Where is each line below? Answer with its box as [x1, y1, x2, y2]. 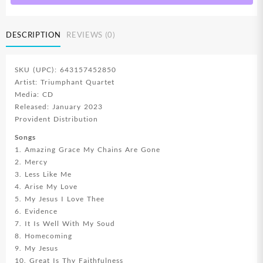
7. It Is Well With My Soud [15, 219, 115, 228]
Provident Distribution [15, 114, 98, 124]
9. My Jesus [15, 244, 58, 253]
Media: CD [15, 90, 53, 99]
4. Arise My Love [15, 182, 77, 191]
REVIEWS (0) [66, 29, 116, 39]
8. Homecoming [15, 231, 72, 241]
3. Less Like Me [15, 170, 72, 179]
